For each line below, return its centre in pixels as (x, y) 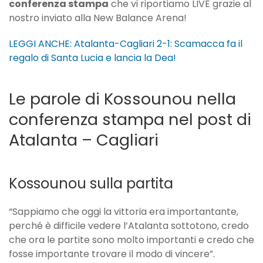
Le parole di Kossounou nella (122, 99)
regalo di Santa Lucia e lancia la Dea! (92, 58)
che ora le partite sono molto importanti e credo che (131, 240)
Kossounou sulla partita (91, 184)
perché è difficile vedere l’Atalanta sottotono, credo (129, 226)
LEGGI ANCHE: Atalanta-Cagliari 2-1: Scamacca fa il (126, 44)
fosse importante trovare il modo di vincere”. (112, 254)
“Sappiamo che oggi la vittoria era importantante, (124, 212)
